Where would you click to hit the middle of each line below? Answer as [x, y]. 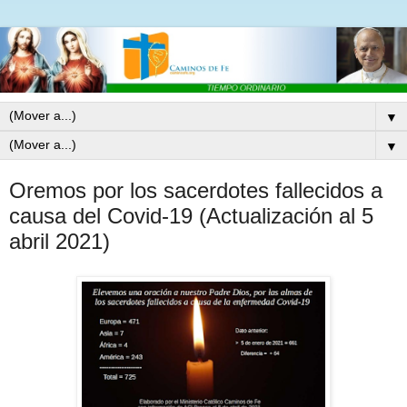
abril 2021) [60, 242]
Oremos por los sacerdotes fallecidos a [196, 191]
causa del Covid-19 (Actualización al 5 [191, 216]
